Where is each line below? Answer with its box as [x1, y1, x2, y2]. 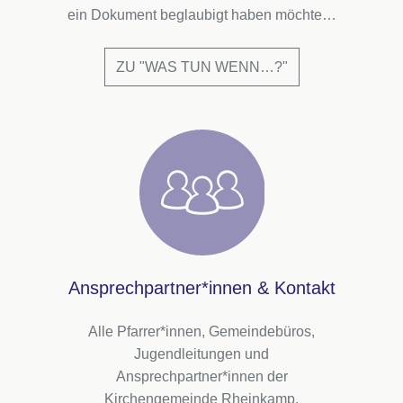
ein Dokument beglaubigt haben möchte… [67, 7, 336, 22]
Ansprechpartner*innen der [115, 369, 288, 384]
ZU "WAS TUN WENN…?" [115, 59, 288, 75]
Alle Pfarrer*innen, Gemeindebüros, [88, 324, 315, 339]
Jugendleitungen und [134, 346, 269, 362]
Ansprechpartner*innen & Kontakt [67, 278, 336, 298]
